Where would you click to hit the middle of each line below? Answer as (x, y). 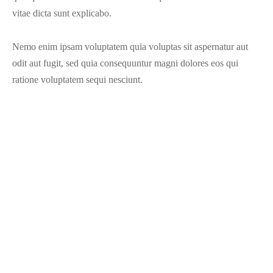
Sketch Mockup (136, 222)
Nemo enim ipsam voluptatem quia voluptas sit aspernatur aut (130, 47)
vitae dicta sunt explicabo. (62, 13)
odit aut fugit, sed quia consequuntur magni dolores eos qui (125, 63)
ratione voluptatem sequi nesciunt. (77, 80)
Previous (136, 204)
